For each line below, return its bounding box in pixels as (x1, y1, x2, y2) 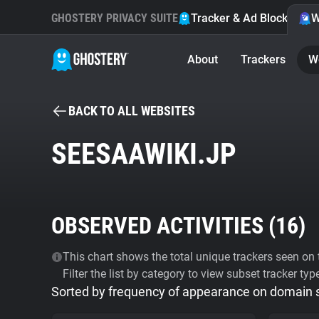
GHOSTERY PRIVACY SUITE (51, 11, 178, 25)
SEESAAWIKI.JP (51, 137, 236, 171)
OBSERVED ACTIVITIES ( (51, 212, 276, 239)
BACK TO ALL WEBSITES (68, 103, 195, 118)
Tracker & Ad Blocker (191, 11, 298, 25)
